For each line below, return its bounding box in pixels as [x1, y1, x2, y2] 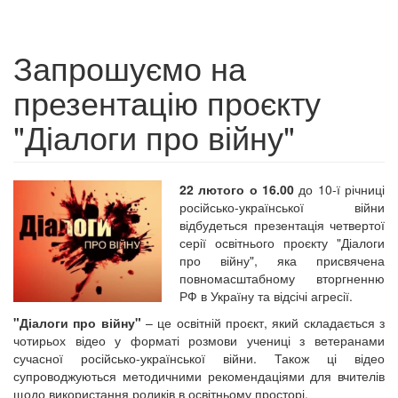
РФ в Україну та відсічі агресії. [179, 287, 357, 305]
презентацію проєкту [13, 79, 321, 124]
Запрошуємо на [13, 44, 246, 90]
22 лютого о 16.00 [179, 180, 295, 198]
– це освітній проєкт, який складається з [140, 314, 386, 331]
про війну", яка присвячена [179, 251, 385, 269]
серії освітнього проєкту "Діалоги [179, 234, 385, 251]
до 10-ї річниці [294, 180, 385, 198]
